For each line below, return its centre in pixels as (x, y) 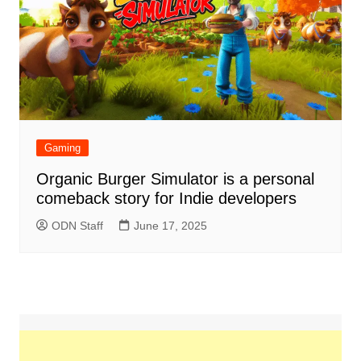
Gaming (62, 148)
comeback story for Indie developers (166, 199)
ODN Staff (77, 226)
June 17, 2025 (170, 226)
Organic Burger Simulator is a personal (175, 179)
